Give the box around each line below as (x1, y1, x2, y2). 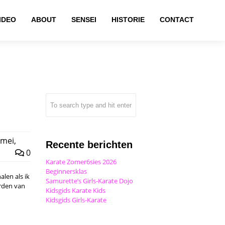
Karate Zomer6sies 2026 (46, 157, 117, 166)
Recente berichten (46, 139, 133, 150)
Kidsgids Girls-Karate (46, 195, 106, 204)
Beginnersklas (46, 167, 87, 176)
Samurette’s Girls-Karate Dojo (46, 176, 133, 185)
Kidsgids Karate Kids (46, 186, 105, 195)
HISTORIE (111, 16, 145, 24)
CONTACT (160, 16, 194, 24)
